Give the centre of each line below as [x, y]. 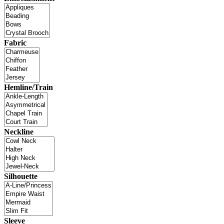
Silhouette [21, 176]
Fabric [15, 43]
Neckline [19, 132]
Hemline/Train [28, 87]
